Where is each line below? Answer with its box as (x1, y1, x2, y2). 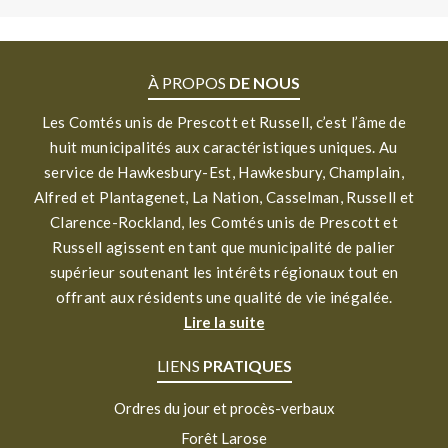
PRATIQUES (202, 355, 292, 375)
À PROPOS (148, 72, 229, 92)
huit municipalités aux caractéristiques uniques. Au (50, 137, 398, 156)
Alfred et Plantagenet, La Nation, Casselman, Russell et (33, 187, 415, 206)
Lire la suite (183, 312, 265, 331)
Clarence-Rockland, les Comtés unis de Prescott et (50, 212, 398, 231)
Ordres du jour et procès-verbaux (113, 398, 335, 417)
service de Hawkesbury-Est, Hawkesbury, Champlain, (44, 162, 404, 181)
